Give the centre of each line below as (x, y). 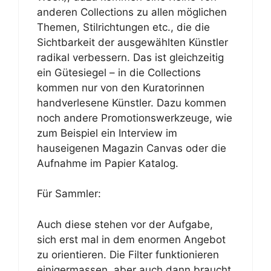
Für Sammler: (69, 194)
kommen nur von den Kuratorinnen (121, 87)
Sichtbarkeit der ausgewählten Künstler (132, 42)
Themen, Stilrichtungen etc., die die (123, 27)
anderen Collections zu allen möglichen (132, 12)
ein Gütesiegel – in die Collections (119, 72)
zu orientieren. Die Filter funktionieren (128, 254)
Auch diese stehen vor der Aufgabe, (125, 224)
